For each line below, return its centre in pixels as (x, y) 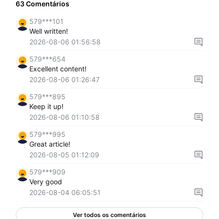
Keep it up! (46, 106)
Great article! (50, 144)
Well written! (49, 31)
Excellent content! (58, 69)
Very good (46, 182)
